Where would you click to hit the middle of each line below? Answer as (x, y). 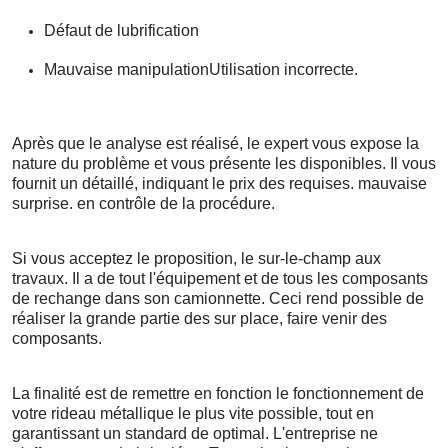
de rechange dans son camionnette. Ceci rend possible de (218, 299)
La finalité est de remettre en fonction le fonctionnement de (218, 394)
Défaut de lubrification (121, 31)
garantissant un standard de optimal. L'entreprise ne (195, 434)
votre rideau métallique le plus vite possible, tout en (193, 414)
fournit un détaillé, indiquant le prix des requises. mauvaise (219, 184)
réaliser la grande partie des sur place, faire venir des (199, 319)
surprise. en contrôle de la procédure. (143, 204)
